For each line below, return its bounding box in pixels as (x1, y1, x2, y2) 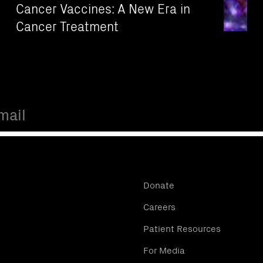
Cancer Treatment (16, 16, 119, 35)
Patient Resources (143, 221, 221, 234)
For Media (143, 242, 185, 256)
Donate (143, 177, 174, 191)
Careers (143, 199, 176, 213)
